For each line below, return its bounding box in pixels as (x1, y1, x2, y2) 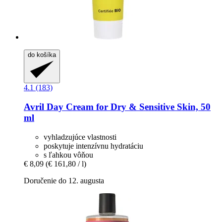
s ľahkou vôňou (44, 150, 93, 159)
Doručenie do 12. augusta (24, 176, 104, 185)
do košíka (28, 51, 56, 58)
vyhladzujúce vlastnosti (44, 132, 116, 141)
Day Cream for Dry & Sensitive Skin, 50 (44, 101, 211, 112)
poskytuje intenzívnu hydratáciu (44, 141, 143, 150)
